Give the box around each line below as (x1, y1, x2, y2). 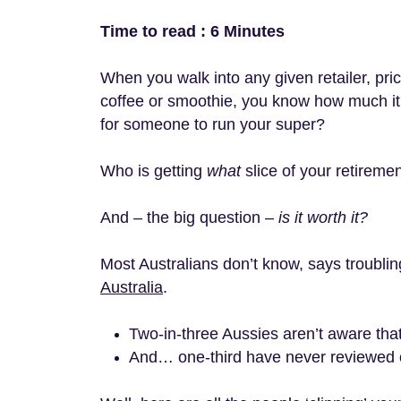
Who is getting (100, 162, 207, 180)
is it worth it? (274, 209, 372, 226)
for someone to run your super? (100, 115, 329, 133)
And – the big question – (100, 209, 274, 226)
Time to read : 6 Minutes (100, 22, 285, 40)
